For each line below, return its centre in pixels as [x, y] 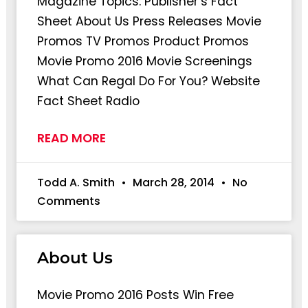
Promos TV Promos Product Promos [143, 41]
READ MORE [71, 138]
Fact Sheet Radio [88, 101]
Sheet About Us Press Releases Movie [149, 21]
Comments [68, 201]
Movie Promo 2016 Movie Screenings [144, 61]
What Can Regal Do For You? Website [148, 81]
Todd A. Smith [77, 182]
